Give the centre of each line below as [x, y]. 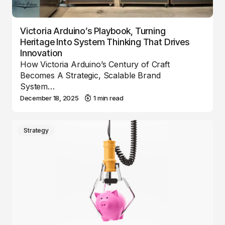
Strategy [36, 130]
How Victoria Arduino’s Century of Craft [95, 64]
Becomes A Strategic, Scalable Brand [90, 75]
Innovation [41, 53]
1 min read [108, 98]
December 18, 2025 [49, 98]
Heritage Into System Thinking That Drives [105, 42]
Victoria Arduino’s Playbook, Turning [93, 31]
